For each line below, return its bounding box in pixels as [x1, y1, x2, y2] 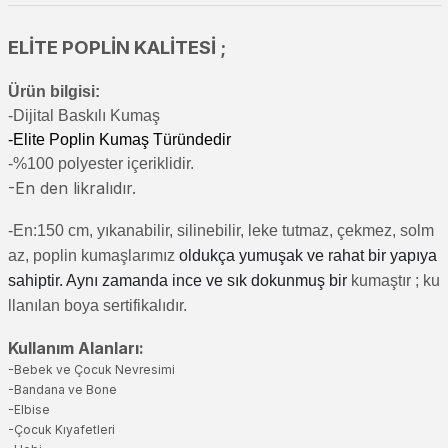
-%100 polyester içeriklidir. [7, 155, 194, 172]
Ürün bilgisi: [7, 83, 100, 100]
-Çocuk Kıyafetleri [7, 422, 115, 437]
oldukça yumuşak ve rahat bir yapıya [178, 247, 437, 264]
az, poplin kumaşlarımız [7, 247, 179, 264]
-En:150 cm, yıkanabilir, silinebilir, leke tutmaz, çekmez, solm [7, 222, 434, 239]
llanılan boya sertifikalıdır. [7, 297, 187, 314]
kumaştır [350, 272, 411, 289]
